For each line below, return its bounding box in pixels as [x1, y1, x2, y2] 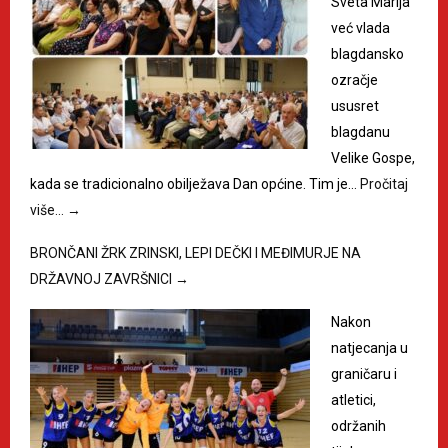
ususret [331, 97, 379, 114]
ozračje [331, 71, 378, 88]
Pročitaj [360, 175, 408, 192]
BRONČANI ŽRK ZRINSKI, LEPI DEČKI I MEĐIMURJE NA [30, 244, 361, 261]
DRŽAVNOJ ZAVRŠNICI [30, 270, 175, 287]
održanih [331, 417, 386, 434]
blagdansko [331, 45, 404, 62]
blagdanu [331, 123, 390, 140]
